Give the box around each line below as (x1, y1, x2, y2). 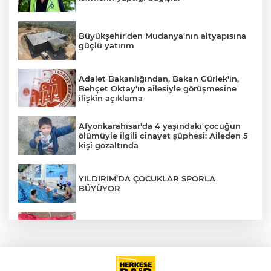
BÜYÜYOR (79, 183, 120, 193)
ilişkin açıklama (79, 93, 143, 103)
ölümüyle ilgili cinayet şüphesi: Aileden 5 (79, 131, 248, 141)
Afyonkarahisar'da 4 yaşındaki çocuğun (79, 121, 241, 131)
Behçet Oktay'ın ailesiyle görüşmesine (79, 83, 237, 93)
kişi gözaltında (79, 140, 139, 151)
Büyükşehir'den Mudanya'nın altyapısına (79, 31, 246, 41)
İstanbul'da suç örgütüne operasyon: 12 (79, 221, 239, 231)
